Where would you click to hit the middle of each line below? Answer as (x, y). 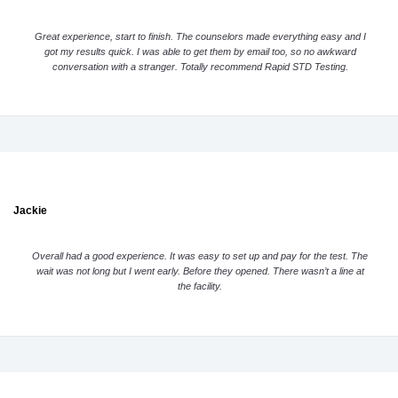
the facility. (200, 287)
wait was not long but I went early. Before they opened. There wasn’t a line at (200, 271)
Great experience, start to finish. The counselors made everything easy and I (200, 36)
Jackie (30, 210)
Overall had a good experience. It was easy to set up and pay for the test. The (200, 256)
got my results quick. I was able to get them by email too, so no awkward (200, 51)
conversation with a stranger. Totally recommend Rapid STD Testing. (200, 66)
